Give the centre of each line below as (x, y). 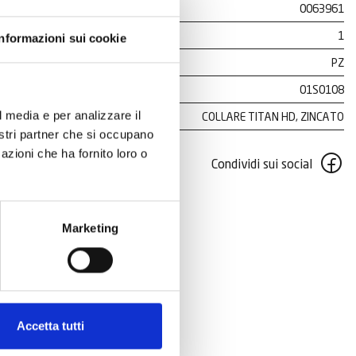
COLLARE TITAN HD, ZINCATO (273, 116)
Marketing (90, 228)
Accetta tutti (50, 326)
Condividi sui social (262, 163)
